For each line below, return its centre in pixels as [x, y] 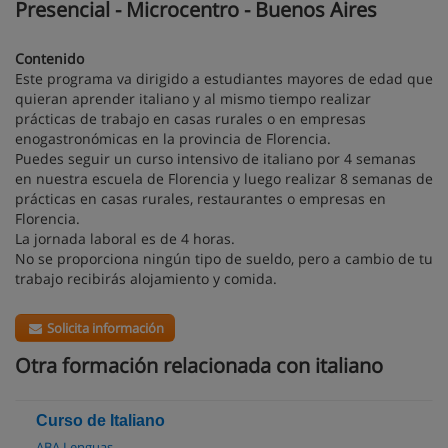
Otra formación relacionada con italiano [199, 365]
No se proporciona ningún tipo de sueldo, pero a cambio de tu [224, 258]
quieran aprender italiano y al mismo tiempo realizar [193, 98]
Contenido [49, 58]
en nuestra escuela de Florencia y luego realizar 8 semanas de [224, 178]
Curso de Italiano [100, 420]
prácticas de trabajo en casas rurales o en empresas [190, 118]
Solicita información [104, 328]
